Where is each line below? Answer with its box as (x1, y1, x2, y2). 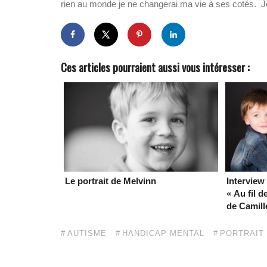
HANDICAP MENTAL (122, 229, 204, 238)
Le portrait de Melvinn (65, 176, 156, 186)
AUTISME (67, 229, 107, 238)
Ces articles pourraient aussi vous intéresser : (61, 59, 250, 75)
